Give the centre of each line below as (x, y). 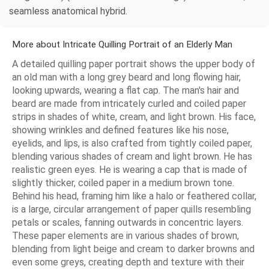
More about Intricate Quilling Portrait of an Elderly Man (122, 44)
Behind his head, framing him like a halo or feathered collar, (134, 196)
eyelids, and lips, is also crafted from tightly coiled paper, (132, 143)
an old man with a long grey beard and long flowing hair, (126, 77)
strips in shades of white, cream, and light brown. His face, (134, 116)
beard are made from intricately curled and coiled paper (129, 103)
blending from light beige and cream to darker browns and (133, 249)
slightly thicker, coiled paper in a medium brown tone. (123, 183)
